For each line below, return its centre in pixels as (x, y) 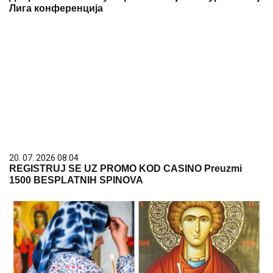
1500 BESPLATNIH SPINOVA (76, 180)
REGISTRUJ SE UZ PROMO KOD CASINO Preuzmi (126, 168)
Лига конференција (56, 8)
